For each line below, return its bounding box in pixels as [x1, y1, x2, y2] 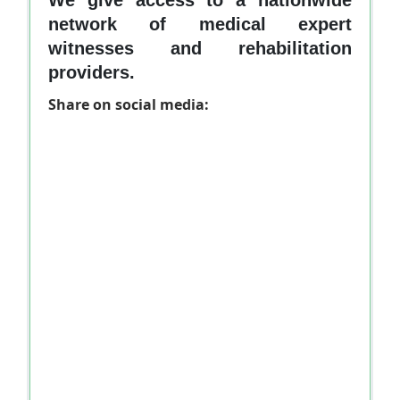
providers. [48, 62, 135, 82]
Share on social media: [48, 94, 209, 114]
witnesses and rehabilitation [48, 37, 352, 58]
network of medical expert [48, 13, 352, 34]
